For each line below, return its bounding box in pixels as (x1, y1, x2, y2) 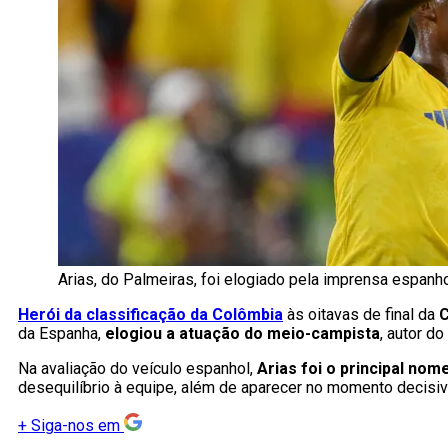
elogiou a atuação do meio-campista (105, 324, 380, 344)
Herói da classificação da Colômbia (18, 305, 283, 325)
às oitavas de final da (283, 305, 439, 325)
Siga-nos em (31, 416, 120, 436)
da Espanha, (18, 324, 105, 344)
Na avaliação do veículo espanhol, (18, 359, 257, 379)
